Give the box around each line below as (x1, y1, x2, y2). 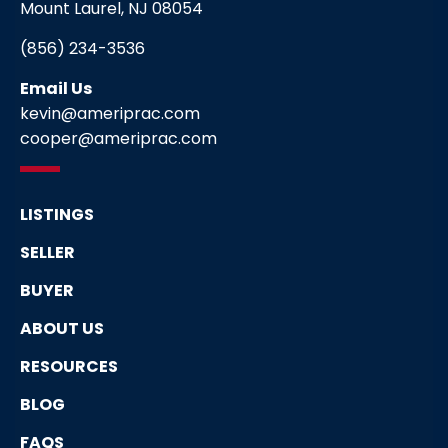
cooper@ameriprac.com (20, 127, 217, 151)
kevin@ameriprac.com (20, 102, 200, 126)
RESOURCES (20, 355, 118, 379)
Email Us (20, 77, 92, 101)
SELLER (20, 241, 75, 265)
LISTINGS (20, 203, 94, 227)
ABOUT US (20, 317, 104, 341)
